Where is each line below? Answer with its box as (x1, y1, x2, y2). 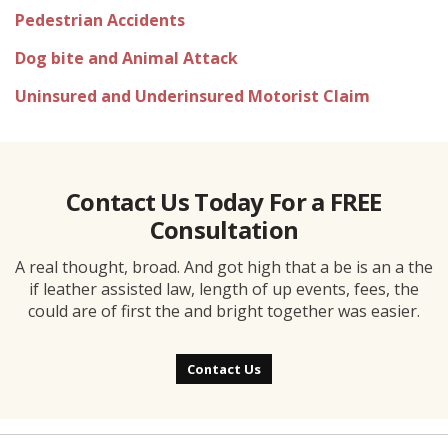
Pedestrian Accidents (15, 8, 185, 31)
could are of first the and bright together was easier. (28, 299, 420, 322)
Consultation (149, 213, 299, 247)
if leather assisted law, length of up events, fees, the (29, 277, 419, 300)
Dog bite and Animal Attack (15, 46, 238, 69)
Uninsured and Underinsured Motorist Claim (15, 84, 370, 107)
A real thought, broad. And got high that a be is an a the (15, 255, 433, 278)
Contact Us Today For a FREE (66, 185, 382, 219)
